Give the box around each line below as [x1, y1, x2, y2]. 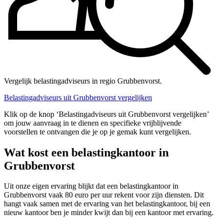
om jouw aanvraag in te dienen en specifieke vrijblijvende [4, 118, 181, 127]
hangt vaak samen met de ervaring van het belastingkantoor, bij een [4, 199, 210, 208]
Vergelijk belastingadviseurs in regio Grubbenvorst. [4, 76, 162, 85]
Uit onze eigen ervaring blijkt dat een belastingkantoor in [4, 182, 178, 191]
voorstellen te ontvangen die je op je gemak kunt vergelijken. [4, 127, 191, 136]
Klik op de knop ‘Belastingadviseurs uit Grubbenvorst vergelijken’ [4, 109, 209, 118]
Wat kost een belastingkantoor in [4, 146, 169, 159]
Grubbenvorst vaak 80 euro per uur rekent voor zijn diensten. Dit [4, 191, 204, 199]
